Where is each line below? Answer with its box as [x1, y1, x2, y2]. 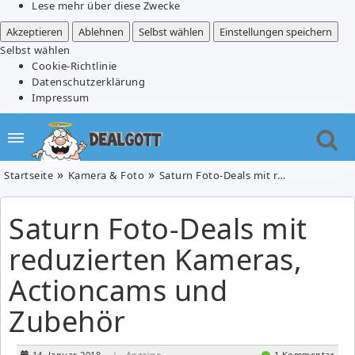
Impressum [32, 90, 90, 105]
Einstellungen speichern [219, 24, 332, 39]
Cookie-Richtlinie [32, 58, 117, 73]
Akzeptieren [6, 24, 63, 39]
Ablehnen [78, 24, 124, 39]
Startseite [4, 167, 53, 182]
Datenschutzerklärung [32, 74, 145, 89]
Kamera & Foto [67, 167, 144, 182]
